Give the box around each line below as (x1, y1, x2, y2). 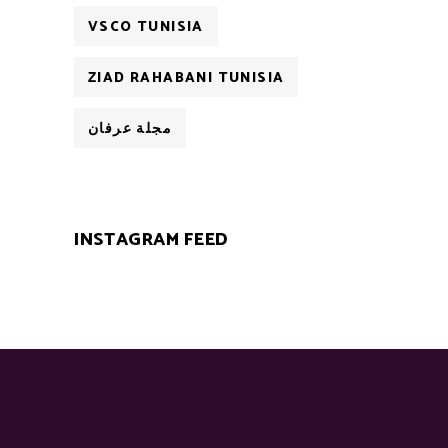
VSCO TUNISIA (88, 16, 204, 39)
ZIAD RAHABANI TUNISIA (88, 67, 285, 90)
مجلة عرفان (88, 118, 172, 141)
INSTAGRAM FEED (74, 225, 229, 255)
